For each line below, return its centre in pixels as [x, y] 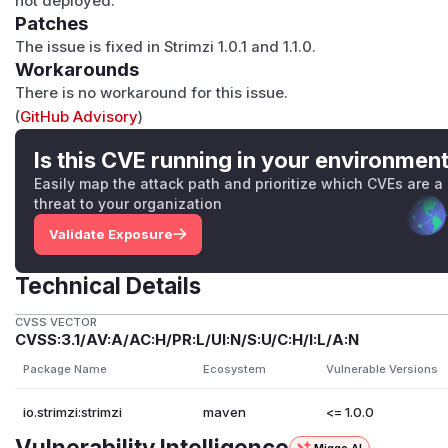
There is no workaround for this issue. [152, 92]
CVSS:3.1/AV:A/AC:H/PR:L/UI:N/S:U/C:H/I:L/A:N [187, 340]
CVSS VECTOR [56, 322]
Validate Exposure [110, 234]
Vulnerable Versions [381, 369]
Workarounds [77, 69]
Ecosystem [234, 369]
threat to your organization [128, 204]
